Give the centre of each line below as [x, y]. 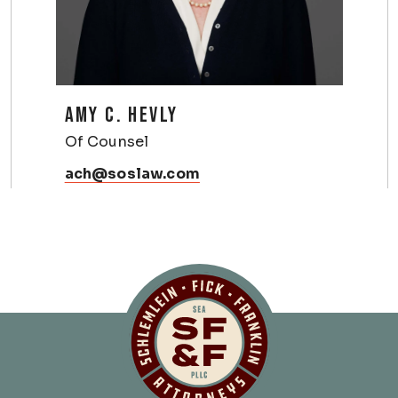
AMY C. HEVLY [121, 115]
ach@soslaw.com [132, 174]
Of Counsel [107, 142]
